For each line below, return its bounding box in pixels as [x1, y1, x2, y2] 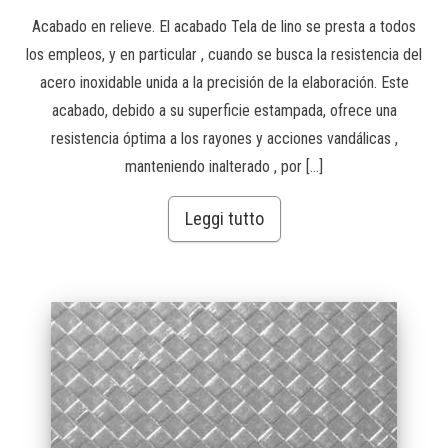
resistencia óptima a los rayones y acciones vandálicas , [50, 128, 398, 148]
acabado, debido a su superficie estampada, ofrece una [51, 100, 397, 120]
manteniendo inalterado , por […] [125, 156, 323, 176]
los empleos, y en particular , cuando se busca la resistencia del [26, 44, 422, 64]
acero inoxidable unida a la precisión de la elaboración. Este [39, 72, 409, 92]
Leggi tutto [184, 207, 264, 229]
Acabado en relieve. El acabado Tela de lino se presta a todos [32, 16, 416, 36]
